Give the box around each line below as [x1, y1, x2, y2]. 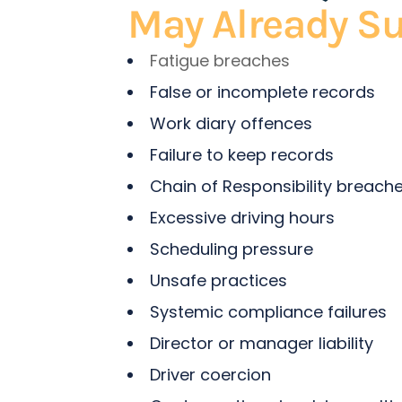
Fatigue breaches [150, 48, 290, 72]
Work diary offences [150, 111, 312, 135]
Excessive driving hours [150, 205, 335, 229]
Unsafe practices [150, 268, 287, 292]
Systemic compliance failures [150, 300, 387, 323]
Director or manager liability [150, 331, 373, 354]
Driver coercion [150, 363, 271, 386]
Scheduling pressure [150, 237, 313, 260]
